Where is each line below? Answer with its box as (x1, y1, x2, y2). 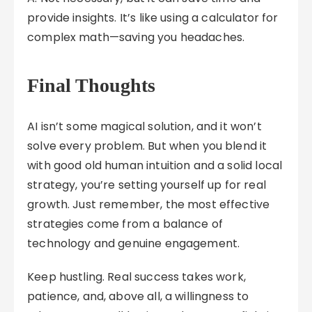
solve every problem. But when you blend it (27, 138, 267, 154)
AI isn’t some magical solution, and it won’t (27, 118, 262, 134)
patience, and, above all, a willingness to (27, 288, 249, 304)
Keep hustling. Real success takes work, (27, 269, 246, 285)
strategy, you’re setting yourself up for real (27, 177, 266, 193)
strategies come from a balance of (27, 216, 224, 232)
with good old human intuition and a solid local (27, 157, 283, 173)
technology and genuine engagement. (27, 235, 240, 251)
